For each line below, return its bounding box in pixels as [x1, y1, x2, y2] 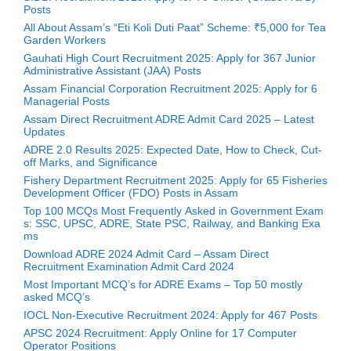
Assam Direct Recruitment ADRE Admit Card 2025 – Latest [24, 112, 314, 125]
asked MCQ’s [24, 290, 90, 303]
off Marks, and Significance [24, 155, 157, 168]
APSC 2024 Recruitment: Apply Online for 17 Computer [24, 326, 297, 339]
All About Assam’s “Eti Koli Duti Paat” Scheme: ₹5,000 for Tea [24, 20, 326, 34]
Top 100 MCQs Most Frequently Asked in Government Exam [24, 204, 324, 217]
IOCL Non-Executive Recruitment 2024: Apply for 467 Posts [24, 308, 317, 321]
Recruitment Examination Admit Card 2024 [24, 259, 234, 273]
